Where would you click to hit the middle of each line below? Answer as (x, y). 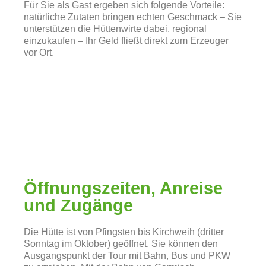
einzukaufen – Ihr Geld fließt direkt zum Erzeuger (126, 41)
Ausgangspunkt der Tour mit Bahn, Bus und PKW (127, 256)
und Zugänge (78, 205)
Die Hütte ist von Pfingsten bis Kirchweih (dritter (124, 232)
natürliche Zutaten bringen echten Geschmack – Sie (133, 17)
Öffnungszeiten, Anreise (123, 188)
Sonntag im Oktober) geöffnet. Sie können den (121, 244)
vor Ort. (39, 53)
